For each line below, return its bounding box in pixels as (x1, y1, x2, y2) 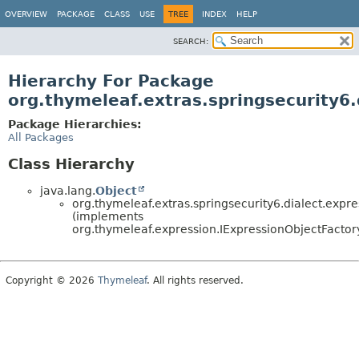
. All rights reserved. (147, 274, 244, 286)
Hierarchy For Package (8, 71, 214, 91)
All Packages (8, 131, 74, 143)
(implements (72, 209, 143, 223)
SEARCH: (173, 37, 208, 46)
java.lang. (40, 184, 95, 197)
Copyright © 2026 (6, 274, 98, 286)
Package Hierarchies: (8, 118, 142, 131)
